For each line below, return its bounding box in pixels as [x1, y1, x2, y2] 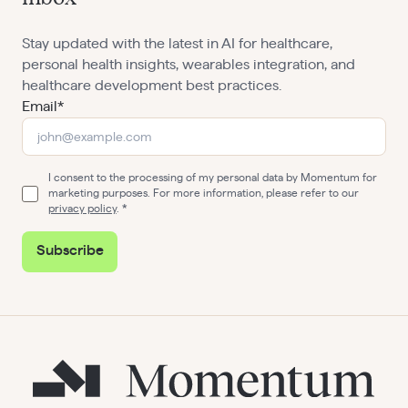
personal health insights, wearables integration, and [21, 56, 355, 72]
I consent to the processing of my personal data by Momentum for [47, 173, 377, 183]
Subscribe [36, 243, 104, 259]
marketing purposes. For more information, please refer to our [47, 189, 359, 199]
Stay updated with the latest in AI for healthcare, [21, 36, 332, 51]
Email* [21, 98, 64, 114]
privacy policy [47, 204, 117, 214]
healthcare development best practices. [21, 77, 281, 93]
